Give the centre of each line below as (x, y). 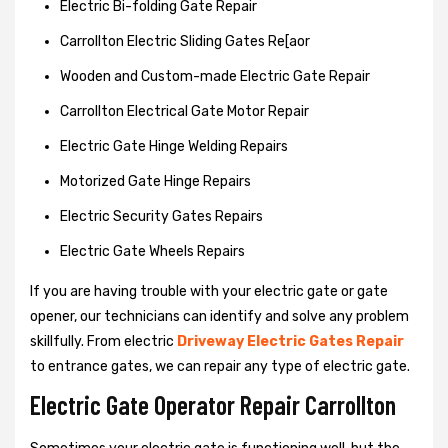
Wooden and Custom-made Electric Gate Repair (215, 76)
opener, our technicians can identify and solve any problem (219, 316)
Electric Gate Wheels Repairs (152, 251)
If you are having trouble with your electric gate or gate (209, 291)
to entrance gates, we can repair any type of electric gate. (220, 366)
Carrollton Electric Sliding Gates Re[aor (185, 41)
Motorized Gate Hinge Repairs (155, 181)
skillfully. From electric (103, 341)
